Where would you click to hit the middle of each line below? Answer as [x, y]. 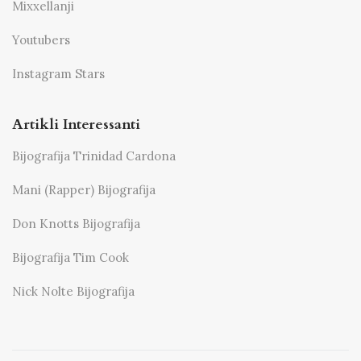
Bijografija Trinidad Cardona [94, 156]
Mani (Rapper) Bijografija [84, 190]
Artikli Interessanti [76, 125]
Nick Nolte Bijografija [73, 292]
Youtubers [41, 40]
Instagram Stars [58, 74]
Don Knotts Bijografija [76, 224]
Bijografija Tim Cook [71, 258]
